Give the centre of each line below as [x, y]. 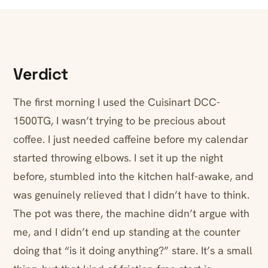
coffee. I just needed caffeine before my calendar [131, 139]
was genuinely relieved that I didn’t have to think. [131, 195]
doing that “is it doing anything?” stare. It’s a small [133, 251]
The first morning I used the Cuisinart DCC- [117, 102]
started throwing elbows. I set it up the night [118, 158]
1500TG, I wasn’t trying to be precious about [119, 121]
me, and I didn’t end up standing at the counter [127, 232]
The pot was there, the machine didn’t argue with [131, 214]
